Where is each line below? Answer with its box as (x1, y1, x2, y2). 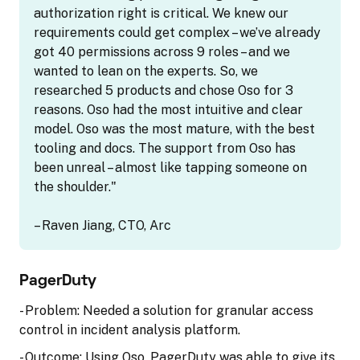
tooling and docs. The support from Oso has (34, 140, 296, 156)
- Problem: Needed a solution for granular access (19, 302, 313, 318)
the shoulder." (34, 178, 117, 194)
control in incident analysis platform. (19, 321, 240, 337)
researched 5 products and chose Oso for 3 (34, 82, 293, 98)
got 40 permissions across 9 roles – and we (34, 43, 290, 59)
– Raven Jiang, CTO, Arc (34, 217, 171, 233)
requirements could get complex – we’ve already (34, 24, 321, 40)
